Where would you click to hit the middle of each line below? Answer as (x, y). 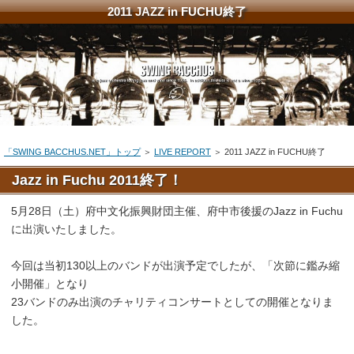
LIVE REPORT (183, 152)
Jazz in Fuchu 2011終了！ (97, 181)
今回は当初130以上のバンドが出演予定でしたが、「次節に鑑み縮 (175, 266)
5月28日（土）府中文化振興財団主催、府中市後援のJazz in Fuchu (177, 211)
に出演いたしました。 (66, 230)
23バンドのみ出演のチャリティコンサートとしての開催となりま (172, 302)
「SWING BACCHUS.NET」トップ (72, 152)
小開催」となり (50, 284)
